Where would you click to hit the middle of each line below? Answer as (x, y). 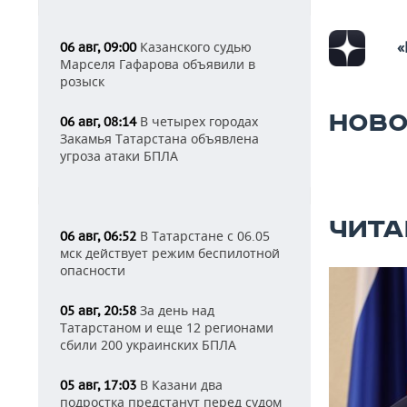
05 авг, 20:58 (98, 311)
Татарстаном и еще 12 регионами (167, 328)
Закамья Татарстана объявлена (159, 139)
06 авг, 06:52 (98, 236)
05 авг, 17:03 (98, 385)
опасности (93, 270)
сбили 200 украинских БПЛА (148, 345)
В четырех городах (197, 121)
